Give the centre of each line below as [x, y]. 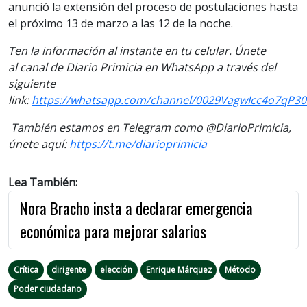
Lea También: [43, 182]
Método [241, 269]
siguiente [32, 83]
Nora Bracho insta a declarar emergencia [136, 208]
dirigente [69, 269]
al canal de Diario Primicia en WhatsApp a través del [142, 67]
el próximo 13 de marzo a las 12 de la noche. [121, 23]
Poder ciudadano [47, 288]
